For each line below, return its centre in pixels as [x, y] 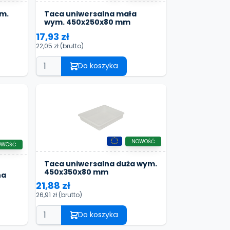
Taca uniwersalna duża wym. [101, 164]
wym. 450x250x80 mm [87, 22]
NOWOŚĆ [143, 141]
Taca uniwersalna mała [90, 14]
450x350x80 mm [76, 172]
